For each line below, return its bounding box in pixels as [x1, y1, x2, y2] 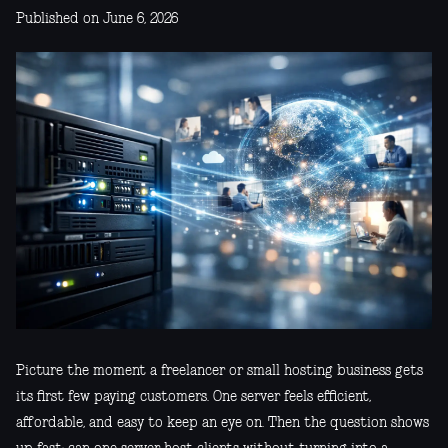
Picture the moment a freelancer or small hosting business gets [16, 364, 423, 379]
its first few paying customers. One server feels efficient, [16, 390, 371, 405]
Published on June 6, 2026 [16, 12, 178, 26]
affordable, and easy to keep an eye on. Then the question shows [16, 416, 429, 431]
